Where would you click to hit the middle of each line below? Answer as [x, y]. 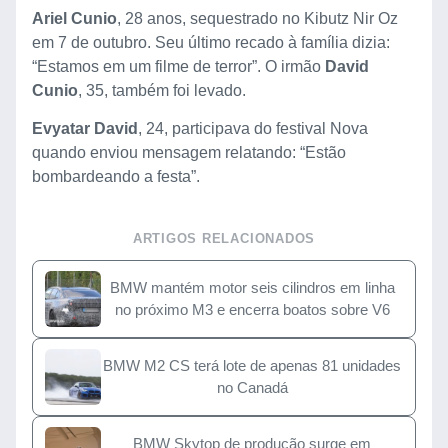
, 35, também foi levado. [162, 91]
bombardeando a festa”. [116, 177]
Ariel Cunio [74, 19]
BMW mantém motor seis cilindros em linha [252, 288]
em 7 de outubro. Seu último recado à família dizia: [211, 43]
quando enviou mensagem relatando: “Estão [189, 153]
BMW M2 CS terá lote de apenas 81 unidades [252, 366]
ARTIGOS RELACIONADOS [224, 239]
